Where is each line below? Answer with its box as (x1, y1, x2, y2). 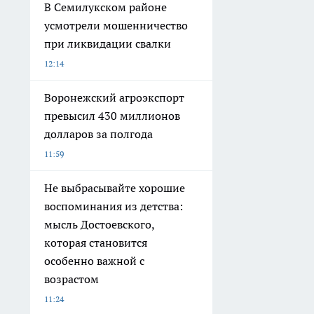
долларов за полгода (44, 127, 153, 141)
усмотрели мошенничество (44, 18, 188, 32)
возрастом (44, 272, 99, 286)
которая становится (44, 235, 147, 250)
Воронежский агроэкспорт (44, 90, 184, 104)
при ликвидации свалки (44, 36, 171, 50)
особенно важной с (44, 254, 144, 268)
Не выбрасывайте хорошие (44, 181, 185, 195)
